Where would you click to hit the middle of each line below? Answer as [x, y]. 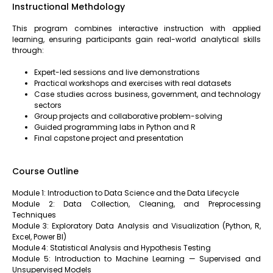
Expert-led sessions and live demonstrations [117, 72]
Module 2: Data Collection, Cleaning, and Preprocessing [136, 204]
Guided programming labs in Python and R [115, 127]
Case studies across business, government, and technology [147, 94]
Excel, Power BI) [39, 236]
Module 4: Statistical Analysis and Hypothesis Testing [112, 247]
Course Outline [45, 171]
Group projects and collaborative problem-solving [128, 116]
